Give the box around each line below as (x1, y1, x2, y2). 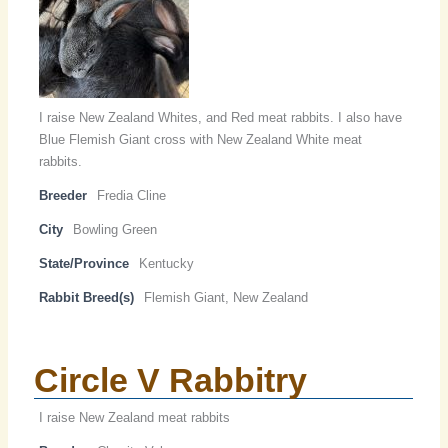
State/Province (39, 256, 130, 272)
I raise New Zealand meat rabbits (39, 410, 231, 426)
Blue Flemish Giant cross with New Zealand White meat (39, 132, 363, 148)
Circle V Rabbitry (34, 361, 308, 400)
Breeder (39, 188, 88, 204)
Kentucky (139, 256, 195, 272)
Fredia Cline (97, 188, 167, 204)
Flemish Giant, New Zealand (144, 290, 309, 306)
